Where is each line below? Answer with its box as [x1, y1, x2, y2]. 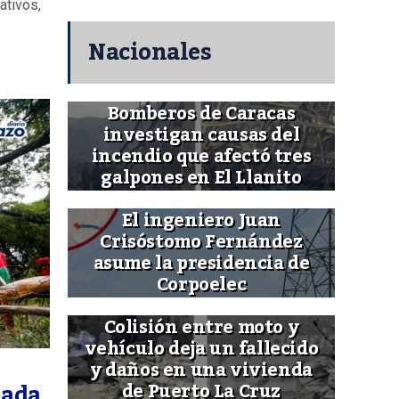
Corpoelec [156, 267, 247, 304]
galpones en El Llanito [101, 160, 302, 197]
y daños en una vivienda [90, 353, 313, 389]
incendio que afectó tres [91, 139, 312, 175]
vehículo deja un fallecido [84, 331, 319, 368]
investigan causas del [102, 118, 300, 154]
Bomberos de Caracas [107, 96, 296, 133]
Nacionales [88, 30, 211, 76]
